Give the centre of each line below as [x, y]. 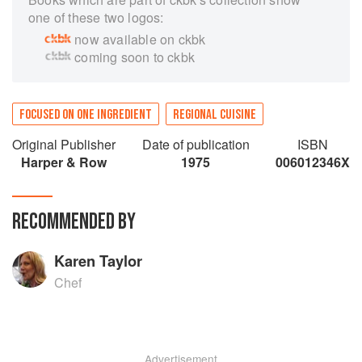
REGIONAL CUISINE [215, 115]
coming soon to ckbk [135, 57]
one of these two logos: [96, 17]
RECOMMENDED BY [74, 222]
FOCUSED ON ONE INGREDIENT [86, 115]
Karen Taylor [99, 261]
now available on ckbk [140, 39]
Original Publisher [64, 144]
